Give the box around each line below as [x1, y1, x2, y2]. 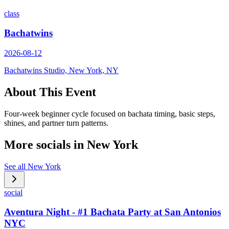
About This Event [4, 85, 96, 99]
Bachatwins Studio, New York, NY [4, 66, 119, 75]
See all [4, 162, 28, 171]
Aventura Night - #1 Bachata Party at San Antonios [4, 207, 221, 218]
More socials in [4, 138, 87, 151]
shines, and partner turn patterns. [4, 118, 108, 127]
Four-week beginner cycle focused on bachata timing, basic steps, [4, 109, 215, 118]
